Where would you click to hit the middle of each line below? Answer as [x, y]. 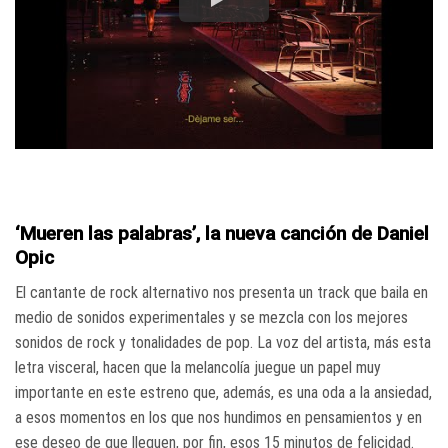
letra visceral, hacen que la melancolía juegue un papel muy [198, 367]
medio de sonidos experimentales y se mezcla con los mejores [211, 317]
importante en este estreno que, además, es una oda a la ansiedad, [223, 392]
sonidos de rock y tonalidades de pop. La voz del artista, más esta [223, 342]
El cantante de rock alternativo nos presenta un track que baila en [221, 292]
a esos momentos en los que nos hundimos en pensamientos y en [218, 417]
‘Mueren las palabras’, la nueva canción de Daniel [222, 234]
